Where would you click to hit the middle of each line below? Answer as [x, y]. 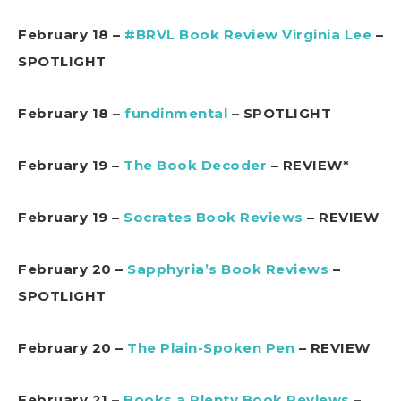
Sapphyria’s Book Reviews [228, 269]
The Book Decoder [195, 165]
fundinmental [176, 113]
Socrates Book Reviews [213, 217]
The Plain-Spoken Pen [211, 347]
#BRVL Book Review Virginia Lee [248, 34]
